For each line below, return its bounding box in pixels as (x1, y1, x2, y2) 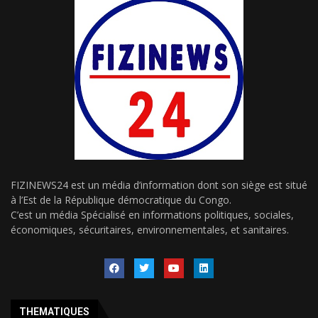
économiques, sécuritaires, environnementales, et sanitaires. (11, 222, 289, 236)
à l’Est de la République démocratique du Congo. (11, 192, 231, 207)
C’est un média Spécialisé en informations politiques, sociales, (11, 207, 294, 221)
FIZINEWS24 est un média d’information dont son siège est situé (11, 177, 307, 192)
